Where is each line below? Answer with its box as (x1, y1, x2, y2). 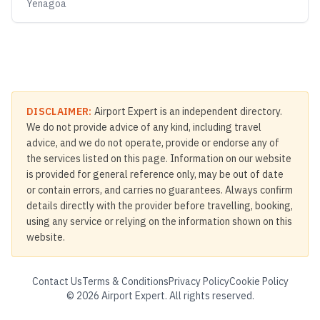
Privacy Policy (168, 275, 229, 288)
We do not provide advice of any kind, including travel (26, 121, 261, 134)
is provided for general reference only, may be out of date (26, 168, 284, 181)
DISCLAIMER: (26, 105, 92, 118)
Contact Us (31, 275, 82, 288)
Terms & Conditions (81, 275, 169, 288)
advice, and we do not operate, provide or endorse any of (26, 136, 279, 149)
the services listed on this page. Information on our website (26, 152, 291, 165)
